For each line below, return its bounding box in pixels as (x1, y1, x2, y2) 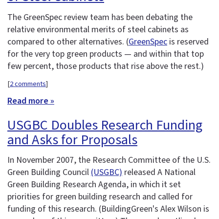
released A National (122, 166, 196, 179)
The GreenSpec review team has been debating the (7, 11, 193, 23)
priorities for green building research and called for (7, 191, 193, 203)
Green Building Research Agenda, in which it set (7, 178, 181, 191)
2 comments (10, 79, 46, 89)
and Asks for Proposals (7, 130, 137, 150)
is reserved (167, 35, 209, 48)
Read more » (7, 94, 54, 107)
